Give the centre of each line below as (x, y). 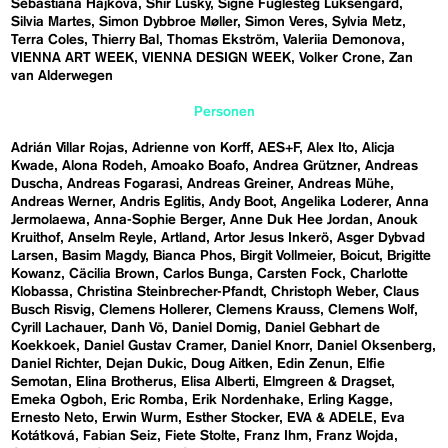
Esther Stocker (233, 417)
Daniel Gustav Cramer (154, 345)
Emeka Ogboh (57, 399)
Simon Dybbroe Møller (168, 21)
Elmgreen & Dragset (327, 381)
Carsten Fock (300, 273)
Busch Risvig (51, 309)
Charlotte (379, 273)
